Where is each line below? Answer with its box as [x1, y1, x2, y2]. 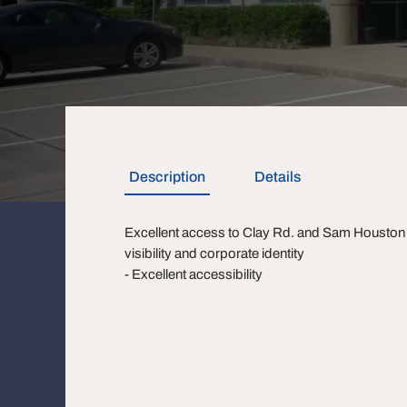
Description [129, 169, 205, 184]
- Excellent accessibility [124, 267, 263, 282]
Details [254, 169, 301, 184]
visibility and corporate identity [124, 246, 304, 261]
